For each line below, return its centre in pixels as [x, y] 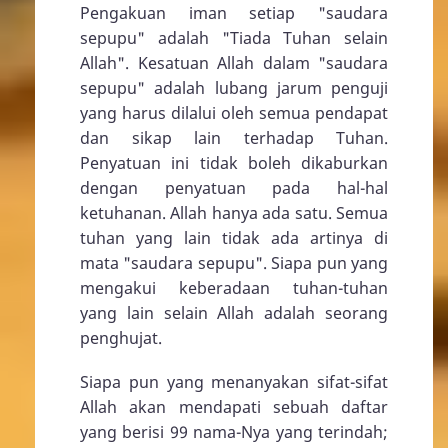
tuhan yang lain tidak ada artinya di [234, 238]
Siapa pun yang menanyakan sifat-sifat [234, 382]
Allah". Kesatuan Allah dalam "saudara [234, 63]
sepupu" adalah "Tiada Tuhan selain [234, 38]
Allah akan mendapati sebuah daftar [234, 407]
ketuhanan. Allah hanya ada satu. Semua [234, 213]
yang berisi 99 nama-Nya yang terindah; [234, 432]
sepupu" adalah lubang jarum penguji [234, 88]
